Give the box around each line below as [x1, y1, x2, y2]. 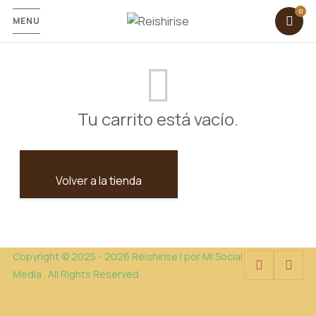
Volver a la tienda [55, 173, 142, 188]
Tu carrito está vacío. [78, 107, 238, 130]
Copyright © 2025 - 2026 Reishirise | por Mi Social [12, 250, 243, 263]
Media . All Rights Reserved [12, 267, 139, 281]
